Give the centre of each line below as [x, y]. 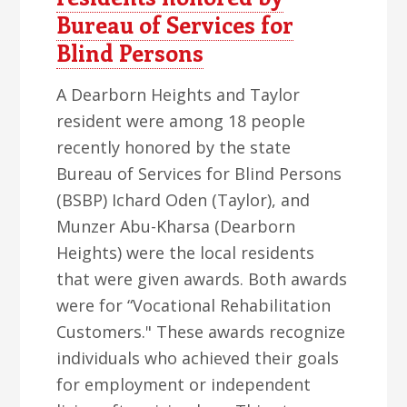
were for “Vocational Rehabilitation [194, 305]
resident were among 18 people [181, 121]
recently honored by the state [174, 147]
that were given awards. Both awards [202, 279]
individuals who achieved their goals [198, 358]
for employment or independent [184, 384]
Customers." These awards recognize [201, 332]
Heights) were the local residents [186, 253]
